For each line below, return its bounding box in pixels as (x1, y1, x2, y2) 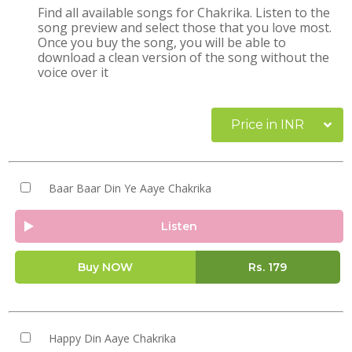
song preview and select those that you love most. (38, 19, 332, 36)
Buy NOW (77, 260, 133, 274)
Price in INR (231, 117, 304, 132)
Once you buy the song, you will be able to (38, 34, 287, 51)
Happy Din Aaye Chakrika (48, 331, 176, 346)
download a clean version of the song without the (38, 49, 330, 66)
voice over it (38, 64, 109, 81)
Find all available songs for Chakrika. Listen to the (38, 4, 331, 21)
